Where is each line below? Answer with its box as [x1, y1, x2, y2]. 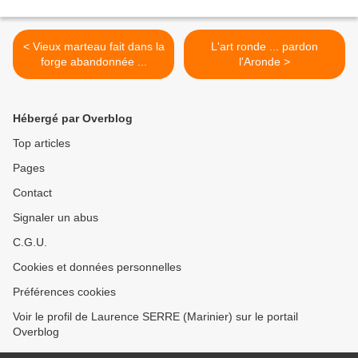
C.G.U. [13, 236, 47, 249]
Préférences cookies [13, 285, 116, 299]
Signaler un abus [13, 211, 98, 225]
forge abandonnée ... [40, 55, 147, 69]
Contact [13, 186, 52, 200]
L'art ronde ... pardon [211, 40, 318, 54]
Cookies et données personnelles [13, 261, 181, 274]
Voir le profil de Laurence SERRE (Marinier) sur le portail [13, 310, 298, 324]
